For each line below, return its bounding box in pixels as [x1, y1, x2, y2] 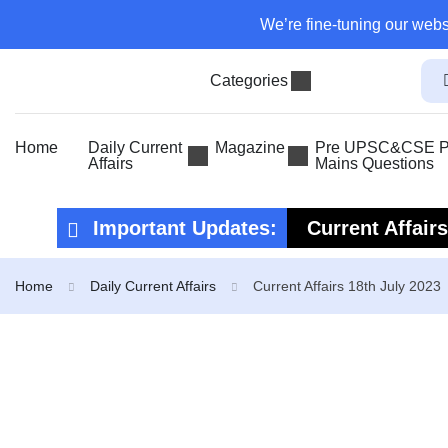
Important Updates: [87, 217, 277, 239]
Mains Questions [314, 155, 434, 172]
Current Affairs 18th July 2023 [253, 278, 441, 294]
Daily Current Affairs [90, 278, 216, 294]
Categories [209, 72, 288, 89]
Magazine [214, 139, 285, 156]
